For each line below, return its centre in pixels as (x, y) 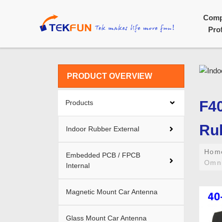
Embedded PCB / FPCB (103, 155)
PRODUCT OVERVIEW (110, 76)
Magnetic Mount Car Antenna (112, 192)
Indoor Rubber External (103, 129)
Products (79, 103)
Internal (78, 166)
